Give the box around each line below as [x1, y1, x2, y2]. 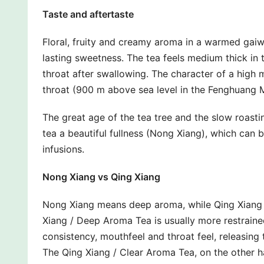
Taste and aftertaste [42, 8, 134, 20]
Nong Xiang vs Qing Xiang [42, 170, 160, 183]
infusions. [42, 143, 84, 155]
